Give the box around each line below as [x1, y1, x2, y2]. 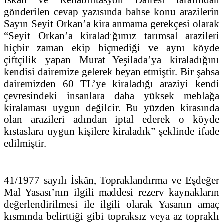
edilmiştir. [4, 137, 46, 149]
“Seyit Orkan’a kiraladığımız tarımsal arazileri [4, 29, 219, 41]
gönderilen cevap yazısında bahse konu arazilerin [4, 5, 219, 17]
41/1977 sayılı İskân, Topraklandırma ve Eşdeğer [4, 174, 219, 186]
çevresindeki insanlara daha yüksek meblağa [4, 89, 219, 101]
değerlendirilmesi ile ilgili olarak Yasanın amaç [4, 198, 219, 210]
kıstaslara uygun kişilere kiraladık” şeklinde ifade [4, 125, 219, 137]
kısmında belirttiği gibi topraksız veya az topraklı [4, 210, 219, 222]
